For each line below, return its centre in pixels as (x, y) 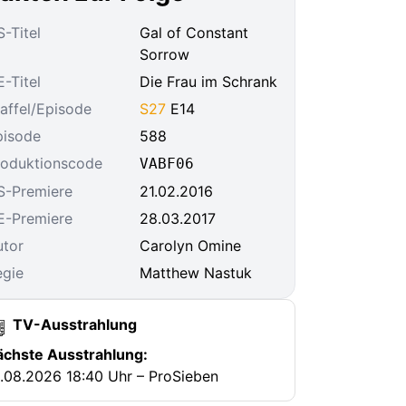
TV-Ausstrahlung (73, 324)
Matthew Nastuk (196, 273)
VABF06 (167, 164)
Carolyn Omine (190, 246)
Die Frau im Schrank (208, 82)
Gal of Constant (194, 33)
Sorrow (164, 54)
